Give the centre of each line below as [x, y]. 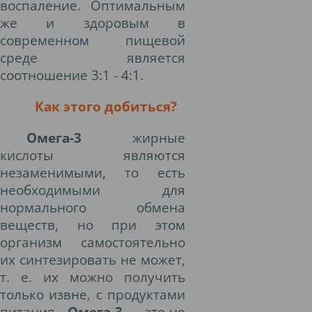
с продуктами [138, 294]
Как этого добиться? [106, 106]
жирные [159, 138]
